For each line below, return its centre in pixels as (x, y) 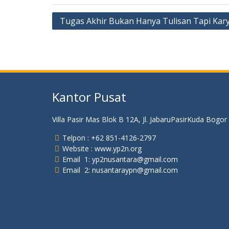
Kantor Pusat (89, 97)
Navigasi (73, 19)
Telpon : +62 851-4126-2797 (109, 138)
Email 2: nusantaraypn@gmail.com (120, 170)
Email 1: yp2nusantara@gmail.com (120, 159)
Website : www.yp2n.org (102, 148)
